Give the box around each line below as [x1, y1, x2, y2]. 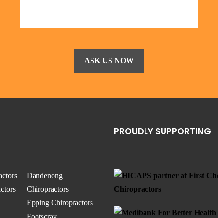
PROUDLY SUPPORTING [114, 125, 211, 137]
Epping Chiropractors [27, 199, 93, 207]
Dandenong [27, 171, 63, 180]
